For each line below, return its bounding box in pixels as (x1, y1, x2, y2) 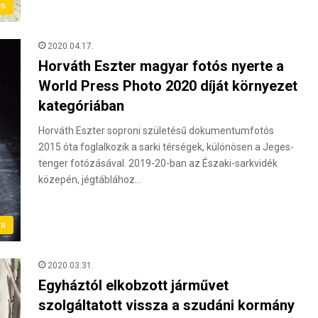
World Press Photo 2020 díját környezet (38, 77, 297, 95)
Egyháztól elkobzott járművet (38, 277, 229, 295)
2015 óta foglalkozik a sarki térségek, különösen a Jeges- (38, 141, 294, 153)
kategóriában (38, 97, 124, 115)
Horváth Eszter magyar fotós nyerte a (38, 57, 284, 75)
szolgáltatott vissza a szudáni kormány (38, 297, 295, 314)
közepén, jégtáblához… (38, 174, 141, 186)
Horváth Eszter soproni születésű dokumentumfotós (38, 125, 274, 137)
